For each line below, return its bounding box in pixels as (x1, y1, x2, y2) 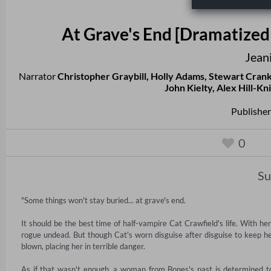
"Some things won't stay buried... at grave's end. (21, 195, 188, 206)
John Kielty (165, 82, 212, 94)
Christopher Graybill (57, 70, 146, 82)
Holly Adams (151, 70, 204, 82)
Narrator (19, 70, 57, 82)
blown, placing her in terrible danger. (21, 241, 147, 252)
